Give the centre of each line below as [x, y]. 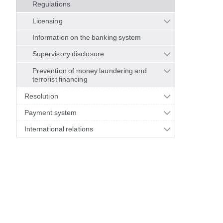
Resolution [41, 96]
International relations [59, 129]
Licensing [48, 21]
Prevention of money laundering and [90, 71]
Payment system [51, 112]
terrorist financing [60, 79]
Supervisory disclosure [68, 54]
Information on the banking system [87, 37]
